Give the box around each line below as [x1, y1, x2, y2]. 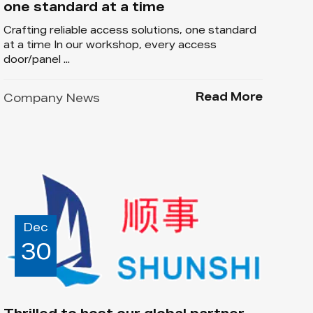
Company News [3, 94, 100, 105]
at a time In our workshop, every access [3, 41, 217, 51]
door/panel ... [3, 55, 70, 66]
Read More [195, 92, 263, 104]
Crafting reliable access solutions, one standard [3, 26, 256, 36]
